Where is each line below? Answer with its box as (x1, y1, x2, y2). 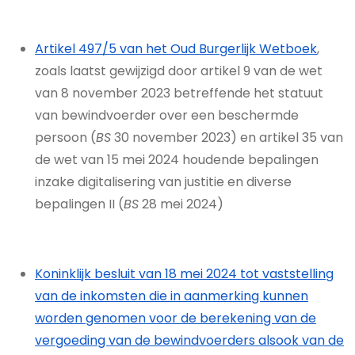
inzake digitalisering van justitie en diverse (35, 173, 292, 191)
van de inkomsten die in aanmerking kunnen (35, 287, 308, 305)
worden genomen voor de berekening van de (35, 309, 316, 327)
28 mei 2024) (139, 195, 223, 213)
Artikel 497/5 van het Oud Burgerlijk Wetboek (35, 40, 317, 58)
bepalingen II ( (35, 195, 124, 213)
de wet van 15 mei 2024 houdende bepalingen (35, 151, 319, 169)
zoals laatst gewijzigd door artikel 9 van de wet (35, 62, 323, 80)
